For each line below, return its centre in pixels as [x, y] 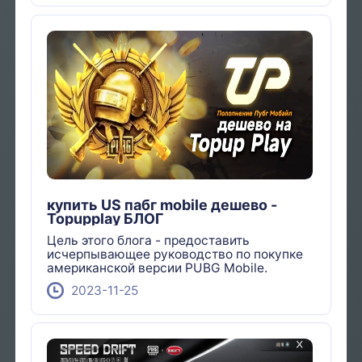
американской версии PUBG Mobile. [158, 267]
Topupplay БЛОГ [105, 219]
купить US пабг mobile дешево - [162, 205]
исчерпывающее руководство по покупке [175, 254]
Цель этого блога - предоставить [149, 240]
